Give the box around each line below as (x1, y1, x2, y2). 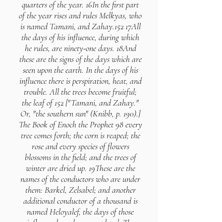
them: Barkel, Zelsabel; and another (25, 184, 136, 195)
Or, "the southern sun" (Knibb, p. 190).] (20, 108, 140, 119)
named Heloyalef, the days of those (27, 206, 134, 217)
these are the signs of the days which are (19, 54, 142, 64)
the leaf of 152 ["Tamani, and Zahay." (22, 97, 139, 108)
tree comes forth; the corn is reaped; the (20, 130, 140, 141)
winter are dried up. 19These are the (25, 163, 135, 173)
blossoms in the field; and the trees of (24, 152, 136, 163)
